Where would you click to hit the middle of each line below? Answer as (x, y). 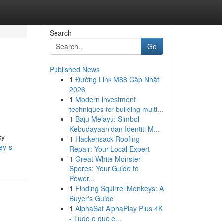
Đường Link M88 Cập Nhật (117, 79)
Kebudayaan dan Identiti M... (114, 129)
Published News (74, 69)
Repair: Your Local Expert (109, 149)
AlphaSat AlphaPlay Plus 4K (119, 208)
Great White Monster (108, 159)
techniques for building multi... (116, 109)
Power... (82, 178)
